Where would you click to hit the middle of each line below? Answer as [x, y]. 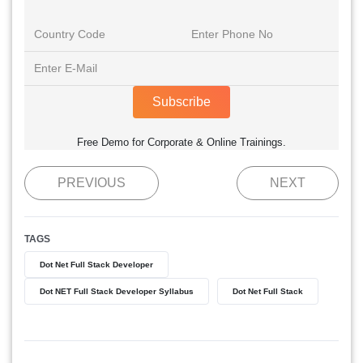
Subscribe [181, 101]
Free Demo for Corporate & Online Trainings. [181, 142]
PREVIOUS [92, 182]
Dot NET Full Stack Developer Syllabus [117, 291]
